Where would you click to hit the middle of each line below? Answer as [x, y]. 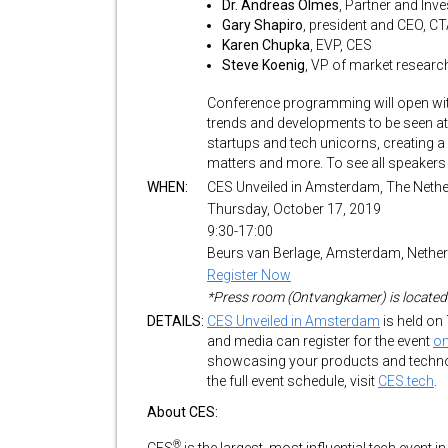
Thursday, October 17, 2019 [294, 209]
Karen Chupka [266, 45]
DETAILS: [175, 321]
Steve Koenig [263, 65]
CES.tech [406, 381]
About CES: [182, 412]
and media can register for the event [320, 341]
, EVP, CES [341, 45]
